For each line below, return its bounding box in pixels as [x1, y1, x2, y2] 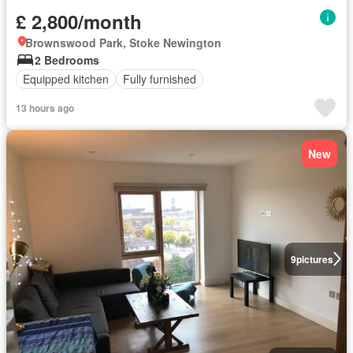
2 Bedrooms [35, 51, 99, 68]
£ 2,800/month [16, 7, 142, 35]
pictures [295, 251, 333, 266]
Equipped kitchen [23, 71, 109, 87]
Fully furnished [123, 71, 196, 87]
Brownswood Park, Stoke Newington [25, 34, 221, 50]
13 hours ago [16, 100, 74, 115]
